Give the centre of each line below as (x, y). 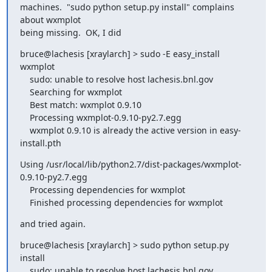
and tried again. (53, 223)
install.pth (40, 143)
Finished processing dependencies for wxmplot (126, 202)
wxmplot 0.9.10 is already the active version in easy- (25, 130)
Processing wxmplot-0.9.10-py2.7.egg (25, 117)
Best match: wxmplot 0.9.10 (25, 104)
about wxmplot (50, 19)
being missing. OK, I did (70, 32)
